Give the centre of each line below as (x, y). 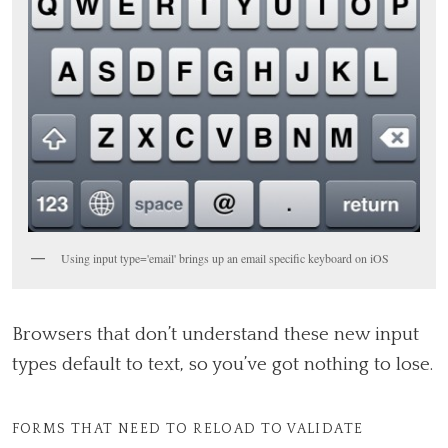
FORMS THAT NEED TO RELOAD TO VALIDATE (187, 429)
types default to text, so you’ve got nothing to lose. (222, 365)
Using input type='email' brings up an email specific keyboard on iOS (224, 258)
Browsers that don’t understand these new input (215, 335)
